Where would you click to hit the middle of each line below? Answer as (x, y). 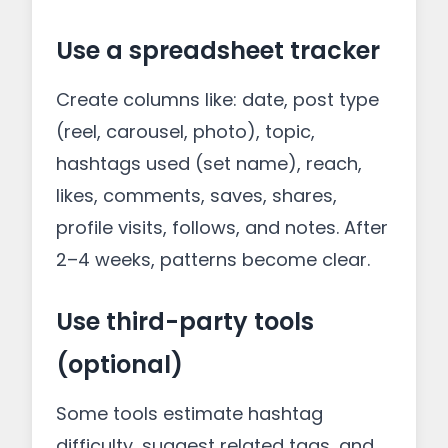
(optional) (119, 364)
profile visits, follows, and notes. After (222, 227)
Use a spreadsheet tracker (218, 50)
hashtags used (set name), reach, (209, 163)
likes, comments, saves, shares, (196, 195)
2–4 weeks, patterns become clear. (213, 259)
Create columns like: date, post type (217, 99)
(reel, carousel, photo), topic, (185, 131)
